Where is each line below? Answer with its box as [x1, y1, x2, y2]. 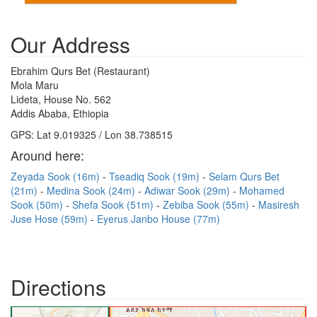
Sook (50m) [11, 197, 66, 212]
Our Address [11, 29, 130, 59]
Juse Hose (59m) [11, 212, 91, 226]
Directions [11, 272, 106, 302]
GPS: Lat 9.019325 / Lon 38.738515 [11, 127, 173, 142]
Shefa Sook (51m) [72, 197, 156, 212]
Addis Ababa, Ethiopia [11, 106, 109, 120]
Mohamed [239, 183, 284, 197]
